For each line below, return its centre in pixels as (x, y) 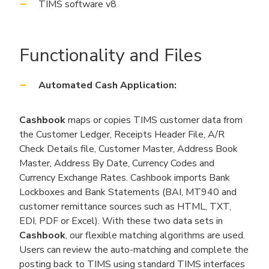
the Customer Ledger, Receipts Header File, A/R (122, 134)
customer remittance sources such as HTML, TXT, (125, 207)
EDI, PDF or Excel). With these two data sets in (121, 221)
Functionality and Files (110, 56)
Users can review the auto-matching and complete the (134, 250)
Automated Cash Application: (107, 85)
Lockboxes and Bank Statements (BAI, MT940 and (128, 192)
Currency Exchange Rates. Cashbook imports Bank (125, 178)
